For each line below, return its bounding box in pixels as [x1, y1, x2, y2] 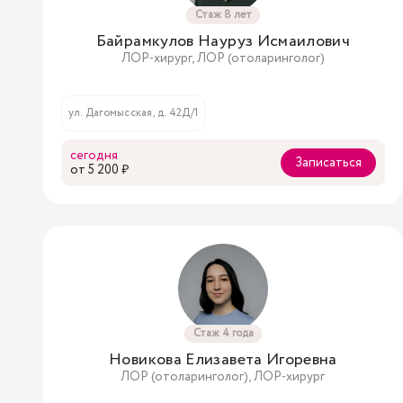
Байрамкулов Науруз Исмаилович [95, 30, 351, 53]
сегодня [70, 147, 118, 165]
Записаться [295, 154, 362, 172]
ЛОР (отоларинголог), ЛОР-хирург [121, 368, 326, 386]
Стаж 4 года [193, 326, 254, 341]
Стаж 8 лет [194, 7, 252, 22]
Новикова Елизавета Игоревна [109, 348, 337, 372]
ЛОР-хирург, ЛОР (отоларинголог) [121, 49, 325, 67]
